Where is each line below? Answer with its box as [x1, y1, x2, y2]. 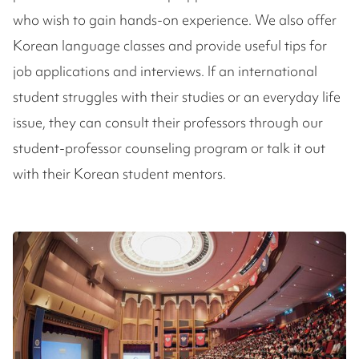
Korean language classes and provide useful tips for [13, 35, 327, 54]
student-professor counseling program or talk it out [13, 138, 325, 157]
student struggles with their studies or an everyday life [13, 87, 341, 106]
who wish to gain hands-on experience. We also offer [13, 10, 337, 29]
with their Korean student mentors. [13, 163, 226, 183]
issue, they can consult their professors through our [13, 112, 323, 131]
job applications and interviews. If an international [13, 61, 317, 80]
